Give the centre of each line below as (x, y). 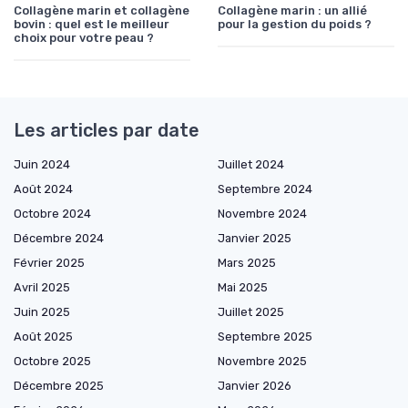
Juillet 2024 (251, 165)
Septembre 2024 (265, 189)
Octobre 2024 (52, 214)
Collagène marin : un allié (292, 11)
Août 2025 (43, 337)
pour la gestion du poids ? (295, 25)
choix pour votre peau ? (84, 38)
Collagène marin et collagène (102, 11)
